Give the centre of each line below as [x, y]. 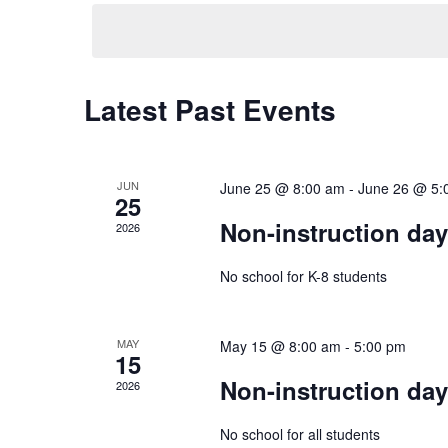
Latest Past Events [210, 109]
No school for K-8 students [303, 275]
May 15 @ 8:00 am [280, 345]
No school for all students [299, 433]
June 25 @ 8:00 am [282, 187]
